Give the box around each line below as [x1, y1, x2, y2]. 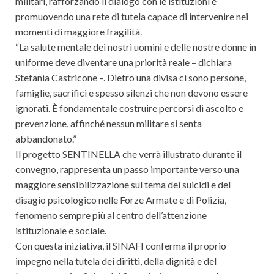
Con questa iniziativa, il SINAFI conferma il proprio [15, 239, 226, 251]
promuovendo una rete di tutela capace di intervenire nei [15, 10, 248, 22]
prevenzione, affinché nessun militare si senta [15, 117, 202, 129]
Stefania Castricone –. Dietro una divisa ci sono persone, [15, 71, 246, 83]
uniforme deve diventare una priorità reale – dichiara [15, 56, 232, 68]
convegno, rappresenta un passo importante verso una [15, 163, 239, 175]
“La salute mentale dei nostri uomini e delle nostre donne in [15, 40, 256, 53]
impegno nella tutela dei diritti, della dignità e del [15, 254, 217, 267]
